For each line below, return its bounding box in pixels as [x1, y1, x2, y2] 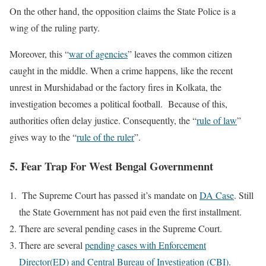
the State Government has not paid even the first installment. [19, 205, 242, 218]
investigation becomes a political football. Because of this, [9, 97, 227, 110]
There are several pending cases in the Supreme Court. [19, 221, 222, 235]
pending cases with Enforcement [85, 238, 206, 251]
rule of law [197, 114, 237, 127]
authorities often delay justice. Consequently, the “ [9, 114, 197, 127]
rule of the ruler [77, 131, 134, 144]
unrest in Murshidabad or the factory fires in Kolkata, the [9, 81, 221, 94]
